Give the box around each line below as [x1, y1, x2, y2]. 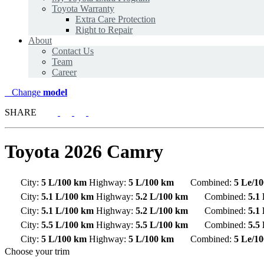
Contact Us [52, 46, 94, 56]
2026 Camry [64, 141, 163, 163]
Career [52, 67, 77, 77]
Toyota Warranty [52, 4, 114, 14]
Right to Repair [75, 25, 133, 35]
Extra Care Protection [75, 14, 156, 24]
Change [9, 87, 43, 97]
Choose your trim [5, 246, 70, 256]
